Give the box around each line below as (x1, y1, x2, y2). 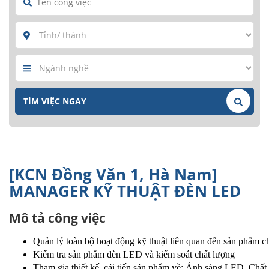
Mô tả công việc (9, 210, 106, 227)
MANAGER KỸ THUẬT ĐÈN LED (9, 180, 241, 202)
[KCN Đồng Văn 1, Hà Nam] (9, 163, 217, 186)
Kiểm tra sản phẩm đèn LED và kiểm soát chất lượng (33, 249, 235, 260)
